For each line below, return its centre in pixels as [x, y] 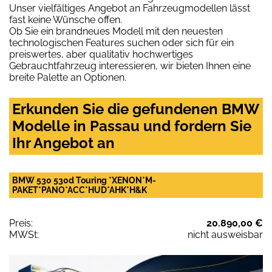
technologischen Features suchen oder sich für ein [121, 43]
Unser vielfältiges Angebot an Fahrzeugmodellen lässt [130, 8]
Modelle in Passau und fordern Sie [132, 126]
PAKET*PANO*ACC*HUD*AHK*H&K [80, 190]
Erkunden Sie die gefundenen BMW [135, 109]
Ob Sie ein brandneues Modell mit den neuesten [116, 32]
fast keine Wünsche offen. [66, 20]
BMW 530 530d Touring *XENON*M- [84, 181]
